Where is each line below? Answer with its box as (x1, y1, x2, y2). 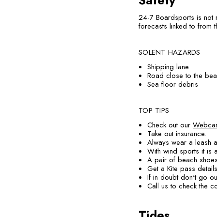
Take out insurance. (147, 128, 207, 139)
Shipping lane (147, 62, 189, 72)
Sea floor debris (147, 79, 201, 90)
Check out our (147, 120, 193, 130)
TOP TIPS (139, 105, 169, 116)
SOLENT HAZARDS (139, 47, 201, 58)
